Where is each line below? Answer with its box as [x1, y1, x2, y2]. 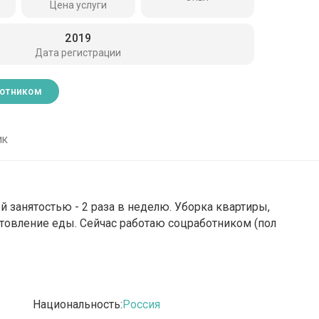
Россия [122, 298, 161, 312]
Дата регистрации [35, 46, 122, 58]
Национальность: [33, 298, 123, 312]
